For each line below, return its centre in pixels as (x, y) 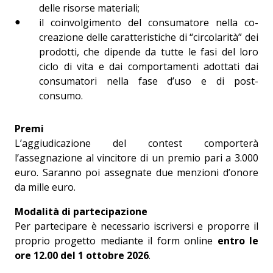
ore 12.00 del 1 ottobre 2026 (81, 255)
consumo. (61, 95)
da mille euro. (45, 187)
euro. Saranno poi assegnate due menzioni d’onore (136, 172)
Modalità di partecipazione (81, 211)
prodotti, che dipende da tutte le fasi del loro (149, 51)
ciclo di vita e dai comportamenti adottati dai (149, 66)
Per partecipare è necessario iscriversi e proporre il (136, 226)
